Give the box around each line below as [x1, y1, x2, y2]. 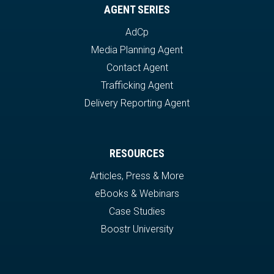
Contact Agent [106, 61, 168, 73]
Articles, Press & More [90, 169, 184, 182]
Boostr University [100, 223, 174, 235]
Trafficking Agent [101, 79, 173, 91]
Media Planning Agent [91, 43, 183, 56]
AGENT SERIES [104, 2, 170, 16]
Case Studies [109, 205, 165, 217]
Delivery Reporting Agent [84, 97, 190, 109]
